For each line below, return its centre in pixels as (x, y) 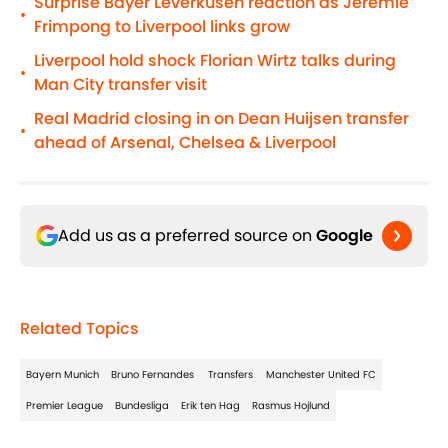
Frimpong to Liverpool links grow (162, 27)
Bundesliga (142, 406)
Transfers (230, 375)
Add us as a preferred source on (187, 236)
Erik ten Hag (210, 406)
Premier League (64, 406)
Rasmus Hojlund (291, 406)
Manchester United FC (321, 375)
